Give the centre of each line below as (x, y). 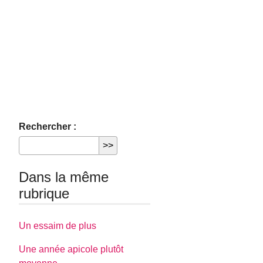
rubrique (44, 193)
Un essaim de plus (58, 226)
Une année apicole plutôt (71, 249)
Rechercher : (48, 127)
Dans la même (64, 177)
